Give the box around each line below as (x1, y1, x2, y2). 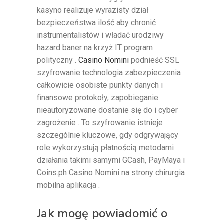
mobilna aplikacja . (37, 180, 100, 190)
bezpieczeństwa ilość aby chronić (37, 17, 156, 27)
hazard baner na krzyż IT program (37, 42, 153, 52)
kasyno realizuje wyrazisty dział (37, 5, 148, 15)
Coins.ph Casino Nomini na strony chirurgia (37, 167, 185, 177)
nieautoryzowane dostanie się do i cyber (37, 105, 178, 115)
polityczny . (37, 55, 78, 65)
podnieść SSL (131, 55, 179, 65)
